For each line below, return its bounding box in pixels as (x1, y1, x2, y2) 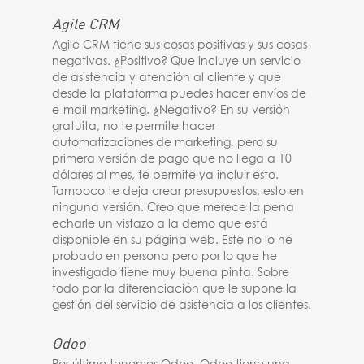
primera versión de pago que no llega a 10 (52, 154, 292, 165)
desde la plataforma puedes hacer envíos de (52, 89, 307, 100)
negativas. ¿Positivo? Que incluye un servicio (52, 56, 301, 67)
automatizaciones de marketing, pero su (52, 137, 279, 149)
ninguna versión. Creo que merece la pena (52, 202, 295, 214)
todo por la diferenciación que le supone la (52, 284, 297, 295)
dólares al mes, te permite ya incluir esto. (52, 170, 279, 181)
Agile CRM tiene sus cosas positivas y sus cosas (52, 40, 308, 51)
